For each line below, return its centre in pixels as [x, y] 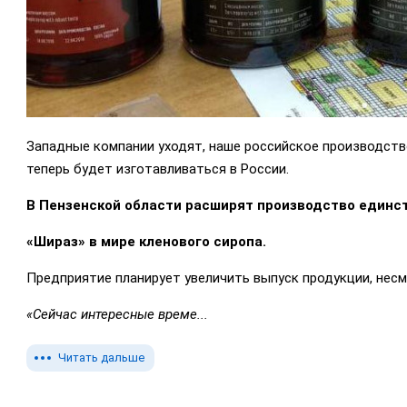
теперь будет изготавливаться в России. [159, 169]
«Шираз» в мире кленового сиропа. [148, 242]
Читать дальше [101, 358]
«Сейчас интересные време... [117, 315]
